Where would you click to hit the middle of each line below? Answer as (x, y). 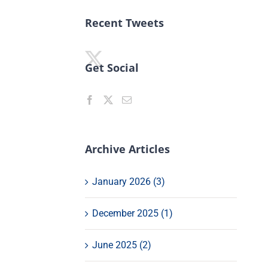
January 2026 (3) (128, 181)
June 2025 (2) (121, 245)
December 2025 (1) (132, 213)
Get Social (112, 67)
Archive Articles (127, 149)
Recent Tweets (124, 22)
